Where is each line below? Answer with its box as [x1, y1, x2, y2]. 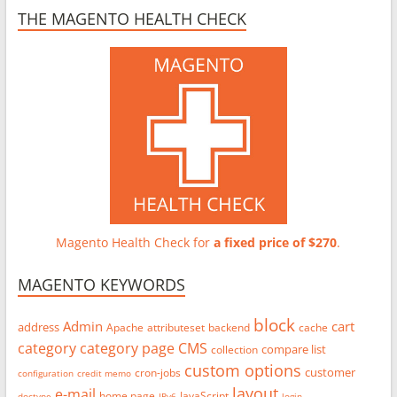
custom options [183, 360, 301, 382]
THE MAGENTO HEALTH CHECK [17, 8, 246, 30]
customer [304, 364, 355, 381]
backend [207, 321, 250, 335]
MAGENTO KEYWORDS [17, 274, 185, 296]
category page [79, 339, 175, 359]
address [17, 319, 59, 336]
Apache [105, 321, 144, 335]
